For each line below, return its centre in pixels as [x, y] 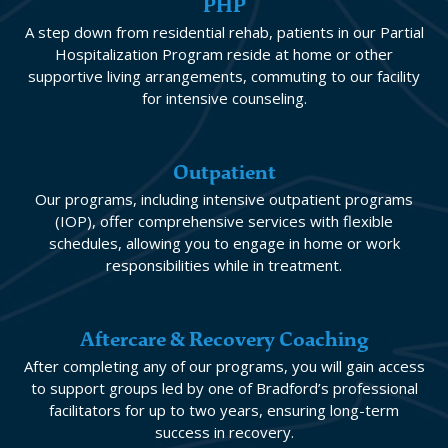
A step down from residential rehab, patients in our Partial [224, 32]
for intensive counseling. [224, 98]
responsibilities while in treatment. [224, 265]
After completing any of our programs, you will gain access [224, 366]
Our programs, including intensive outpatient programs [224, 199]
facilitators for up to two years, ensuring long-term [224, 410]
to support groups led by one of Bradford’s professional [224, 388]
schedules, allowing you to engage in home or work [224, 243]
